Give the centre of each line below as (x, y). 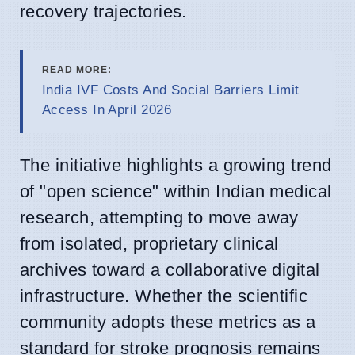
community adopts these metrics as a (168, 322)
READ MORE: (77, 69)
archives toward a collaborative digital (170, 269)
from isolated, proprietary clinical (149, 243)
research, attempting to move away (159, 217)
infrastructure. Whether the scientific (164, 296)
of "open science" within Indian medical (176, 191)
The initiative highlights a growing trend (176, 165)
